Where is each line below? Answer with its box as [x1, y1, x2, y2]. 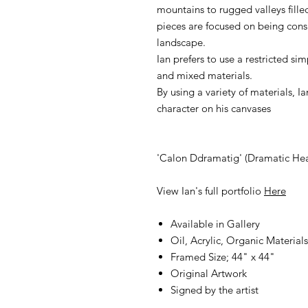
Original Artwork [170, 267, 250, 280]
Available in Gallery [170, 217, 260, 231]
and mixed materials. [156, 69, 252, 82]
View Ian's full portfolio [156, 184, 264, 198]
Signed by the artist [170, 283, 258, 297]
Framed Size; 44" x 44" [170, 250, 275, 264]
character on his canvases [156, 102, 271, 115]
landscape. [156, 36, 206, 49]
